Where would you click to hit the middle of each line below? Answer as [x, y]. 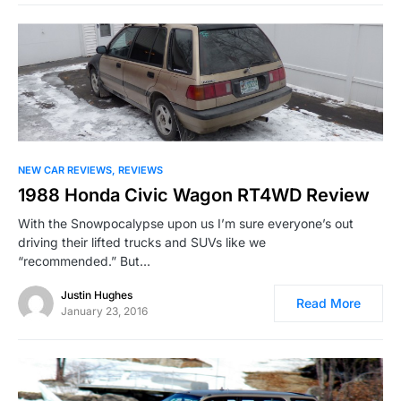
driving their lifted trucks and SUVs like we [142, 242]
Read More [328, 303]
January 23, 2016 [104, 311]
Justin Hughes [97, 294]
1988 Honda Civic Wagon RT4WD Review [194, 195]
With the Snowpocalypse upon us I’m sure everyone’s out [186, 223]
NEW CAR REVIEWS [65, 170]
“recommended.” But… [84, 260]
